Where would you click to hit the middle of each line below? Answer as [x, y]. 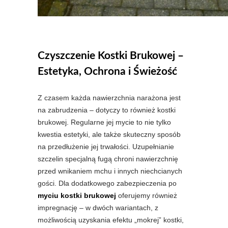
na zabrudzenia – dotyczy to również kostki [107, 110]
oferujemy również [147, 196]
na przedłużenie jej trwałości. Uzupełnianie [106, 147]
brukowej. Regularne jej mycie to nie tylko [104, 122]
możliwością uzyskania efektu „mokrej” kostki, [111, 220]
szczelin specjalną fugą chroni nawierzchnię [108, 159]
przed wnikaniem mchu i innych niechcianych [110, 171]
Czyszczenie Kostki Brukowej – [111, 56]
